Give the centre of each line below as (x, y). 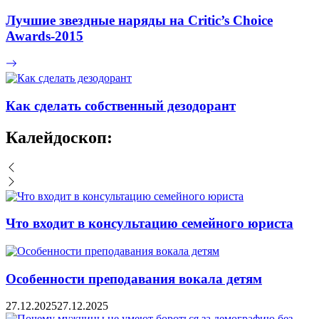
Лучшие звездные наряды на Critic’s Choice (139, 21)
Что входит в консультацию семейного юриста (150, 224)
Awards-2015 (45, 36)
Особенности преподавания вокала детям (134, 278)
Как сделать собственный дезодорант (121, 105)
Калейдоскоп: (59, 137)
